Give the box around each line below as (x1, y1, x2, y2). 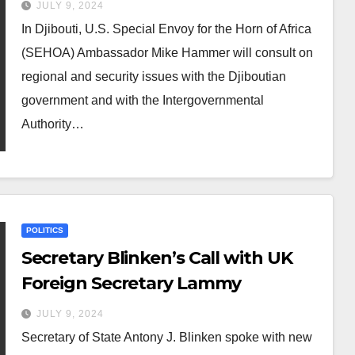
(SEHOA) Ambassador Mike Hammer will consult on (21, 46, 313, 59)
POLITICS (25, 226, 63, 235)
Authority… (21, 117, 84, 131)
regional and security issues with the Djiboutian (21, 70, 286, 83)
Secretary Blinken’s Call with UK (21, 247, 292, 269)
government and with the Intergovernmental (21, 94, 264, 107)
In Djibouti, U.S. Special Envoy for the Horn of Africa (21, 22, 311, 36)
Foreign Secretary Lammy (21, 273, 242, 294)
